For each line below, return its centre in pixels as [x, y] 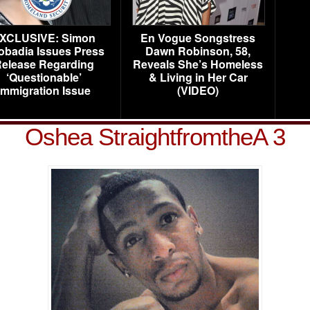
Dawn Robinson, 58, [198, 51]
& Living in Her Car [198, 77]
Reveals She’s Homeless [198, 64]
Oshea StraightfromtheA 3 [155, 137]
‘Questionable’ [44, 77]
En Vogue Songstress [198, 38]
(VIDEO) [198, 90]
